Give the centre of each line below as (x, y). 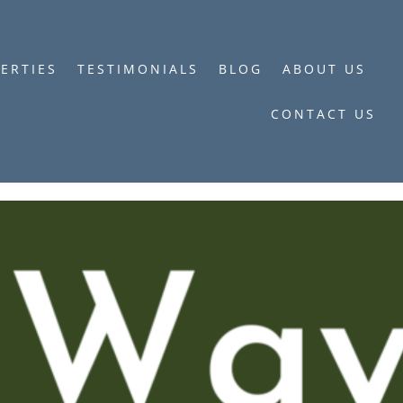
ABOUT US (324, 68)
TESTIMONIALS (138, 68)
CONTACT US (323, 113)
